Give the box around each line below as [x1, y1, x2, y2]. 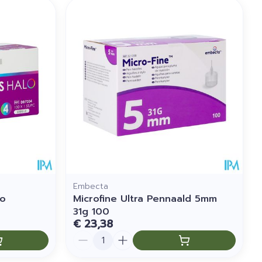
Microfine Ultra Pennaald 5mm [73, 191, 218, 206]
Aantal [73, 228, 104, 243]
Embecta [73, 180, 109, 192]
